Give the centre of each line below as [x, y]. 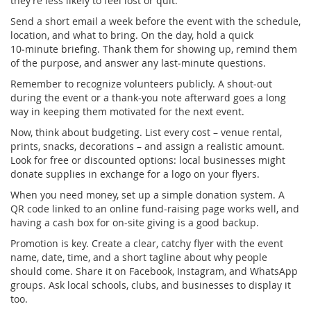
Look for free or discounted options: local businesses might [148, 160]
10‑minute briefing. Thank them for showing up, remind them [154, 49]
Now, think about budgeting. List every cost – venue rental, [146, 132]
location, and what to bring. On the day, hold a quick [132, 35]
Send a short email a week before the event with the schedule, [155, 21]
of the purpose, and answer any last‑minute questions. [138, 62]
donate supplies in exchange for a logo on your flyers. [135, 174]
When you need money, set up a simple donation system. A [148, 194]
